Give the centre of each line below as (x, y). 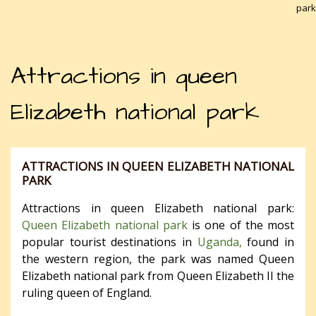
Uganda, (219, 242)
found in (268, 242)
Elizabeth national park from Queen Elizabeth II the (158, 275)
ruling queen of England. (87, 292)
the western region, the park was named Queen (158, 259)
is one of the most (241, 225)
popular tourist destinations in (110, 242)
